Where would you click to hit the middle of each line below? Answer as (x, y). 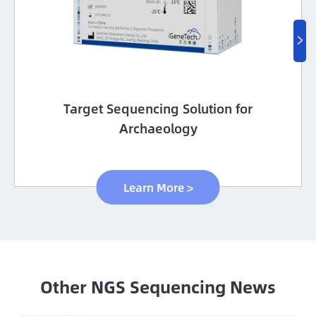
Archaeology (158, 128)
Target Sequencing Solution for (158, 108)
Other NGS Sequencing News (158, 286)
